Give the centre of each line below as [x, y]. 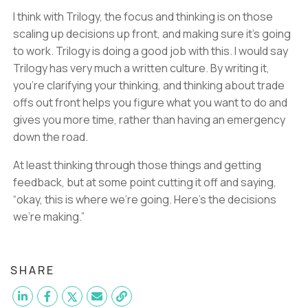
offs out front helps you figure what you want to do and [150, 102]
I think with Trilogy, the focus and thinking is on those [143, 16]
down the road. [51, 137]
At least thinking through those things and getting [137, 165]
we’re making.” [49, 217]
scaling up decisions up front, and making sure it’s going [152, 34]
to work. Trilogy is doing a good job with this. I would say [151, 51]
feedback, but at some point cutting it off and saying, [145, 182]
